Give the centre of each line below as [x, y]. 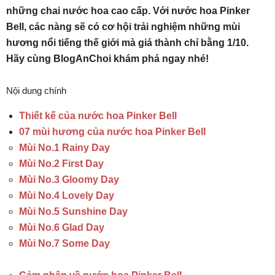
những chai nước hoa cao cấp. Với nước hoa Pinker [128, 11]
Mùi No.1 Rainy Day [64, 148]
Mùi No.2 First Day [61, 164]
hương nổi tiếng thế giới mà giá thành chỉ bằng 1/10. [127, 43]
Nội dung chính [36, 91]
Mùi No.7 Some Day [64, 243]
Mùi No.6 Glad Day [62, 227]
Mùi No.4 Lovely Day [67, 196]
